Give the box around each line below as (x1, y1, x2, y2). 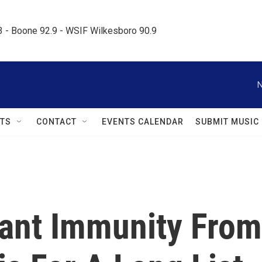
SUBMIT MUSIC (195, 117, 259, 126)
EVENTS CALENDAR (102, 117, 184, 126)
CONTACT (36, 117, 77, 126)
